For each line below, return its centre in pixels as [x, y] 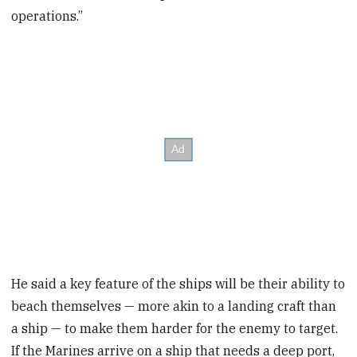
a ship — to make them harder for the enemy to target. [175, 328]
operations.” [47, 16]
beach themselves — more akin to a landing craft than [174, 306]
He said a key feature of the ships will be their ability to [178, 283]
